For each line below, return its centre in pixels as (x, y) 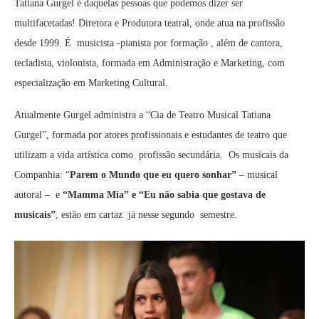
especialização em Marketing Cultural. (91, 83)
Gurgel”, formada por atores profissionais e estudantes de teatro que (151, 135)
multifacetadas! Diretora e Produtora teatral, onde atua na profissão (150, 23)
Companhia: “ (42, 175)
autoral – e (38, 195)
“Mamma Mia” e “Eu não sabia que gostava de (164, 195)
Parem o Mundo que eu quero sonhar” (153, 175)
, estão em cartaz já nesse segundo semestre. (146, 215)
